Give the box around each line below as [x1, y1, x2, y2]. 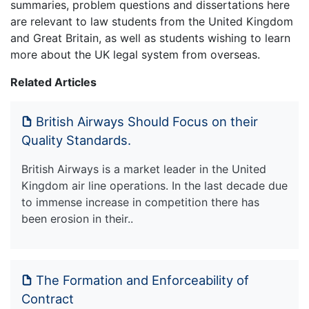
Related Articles [10, 74, 97, 89]
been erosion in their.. [21, 211, 133, 226]
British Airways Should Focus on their [36, 113, 258, 129]
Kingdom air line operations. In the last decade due [21, 178, 288, 192]
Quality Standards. [21, 132, 131, 148]
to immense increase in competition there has [21, 195, 259, 209]
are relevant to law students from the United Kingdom [10, 14, 293, 28]
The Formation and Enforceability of [36, 272, 249, 288]
